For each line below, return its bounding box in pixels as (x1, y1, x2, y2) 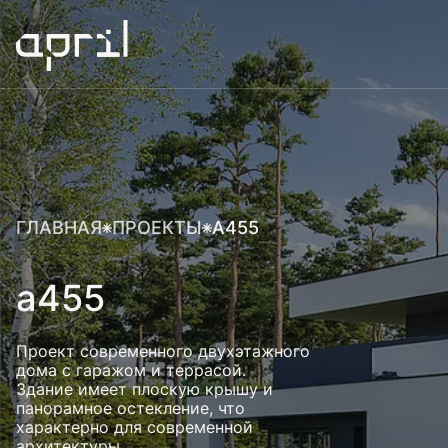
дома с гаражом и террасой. (16, 360, 246, 380)
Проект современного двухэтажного (16, 341, 310, 361)
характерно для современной (16, 417, 253, 437)
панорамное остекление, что (16, 398, 245, 418)
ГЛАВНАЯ (16, 217, 102, 238)
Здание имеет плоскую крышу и (16, 379, 273, 399)
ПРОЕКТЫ (112, 217, 202, 238)
